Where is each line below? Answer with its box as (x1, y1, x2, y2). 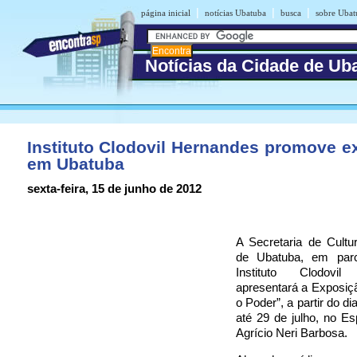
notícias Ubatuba (204, 8, 266, 18)
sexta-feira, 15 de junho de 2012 (26, 182, 202, 195)
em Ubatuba (26, 155, 124, 174)
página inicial (140, 8, 190, 18)
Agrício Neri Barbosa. (235, 326, 347, 339)
